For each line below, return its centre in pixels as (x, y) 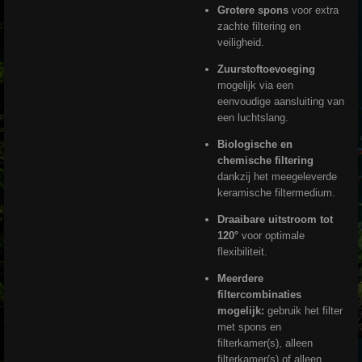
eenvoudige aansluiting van (280, 102)
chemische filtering (265, 161)
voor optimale (271, 236)
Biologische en (255, 145)
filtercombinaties (259, 295)
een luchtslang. (253, 118)
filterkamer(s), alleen (265, 343)
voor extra (313, 11)
